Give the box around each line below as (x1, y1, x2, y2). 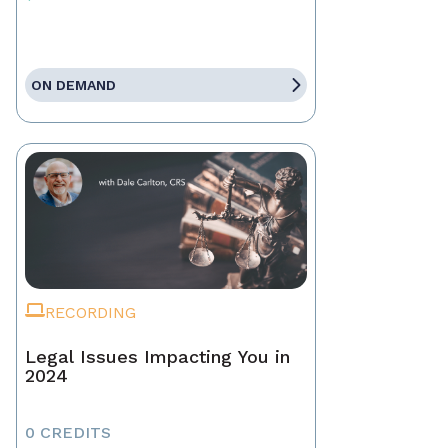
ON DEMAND (31, 77, 116, 94)
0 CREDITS (25, 423, 111, 443)
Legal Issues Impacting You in (25, 346, 290, 368)
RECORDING (45, 303, 136, 323)
